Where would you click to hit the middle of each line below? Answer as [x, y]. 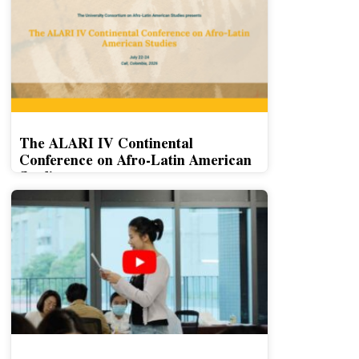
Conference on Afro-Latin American [135, 159]
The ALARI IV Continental [106, 142]
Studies [42, 176]
